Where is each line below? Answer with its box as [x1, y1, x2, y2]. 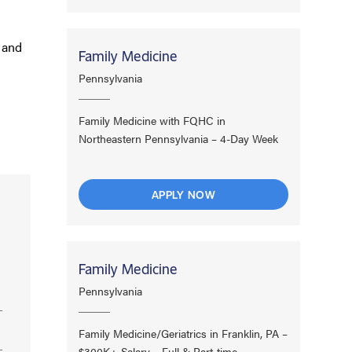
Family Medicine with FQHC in [79, 112, 226, 128]
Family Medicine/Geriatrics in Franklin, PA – [79, 324, 288, 341]
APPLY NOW [151, 186, 216, 202]
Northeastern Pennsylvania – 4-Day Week [79, 130, 279, 146]
